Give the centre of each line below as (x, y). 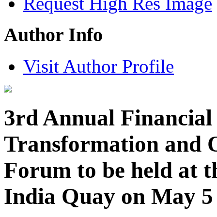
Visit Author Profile (99, 66)
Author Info (53, 35)
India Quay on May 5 (108, 196)
